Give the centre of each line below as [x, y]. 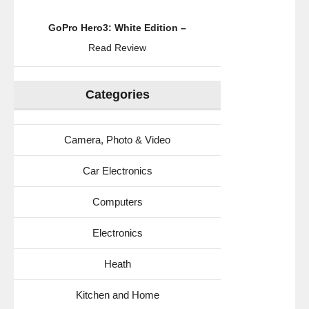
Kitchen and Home [117, 295]
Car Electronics [117, 170]
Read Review [117, 47]
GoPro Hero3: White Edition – [117, 27]
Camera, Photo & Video [117, 139]
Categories [117, 94]
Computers [117, 201]
